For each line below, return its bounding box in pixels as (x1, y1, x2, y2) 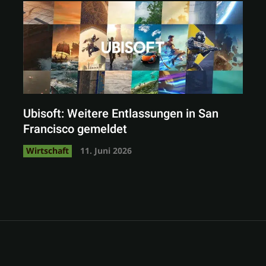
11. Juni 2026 (80, 144, 132, 156)
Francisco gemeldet (23, 120, 127, 138)
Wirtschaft (26, 144, 69, 156)
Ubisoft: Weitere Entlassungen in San (23, 104, 218, 122)
